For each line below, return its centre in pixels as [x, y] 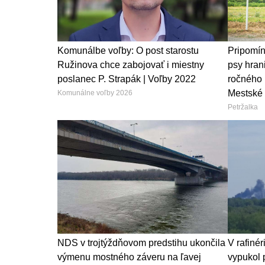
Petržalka [243, 107]
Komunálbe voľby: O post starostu [128, 50]
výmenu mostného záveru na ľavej [129, 257]
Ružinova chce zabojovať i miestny [131, 64]
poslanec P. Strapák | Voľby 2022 [127, 79]
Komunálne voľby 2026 [95, 93]
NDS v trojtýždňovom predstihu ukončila [141, 243]
